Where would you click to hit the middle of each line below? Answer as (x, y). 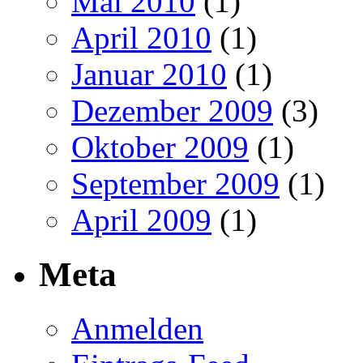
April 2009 (141, 220)
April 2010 (141, 37)
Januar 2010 (149, 74)
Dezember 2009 (172, 110)
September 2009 (175, 183)
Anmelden (137, 328)
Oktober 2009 (160, 147)
